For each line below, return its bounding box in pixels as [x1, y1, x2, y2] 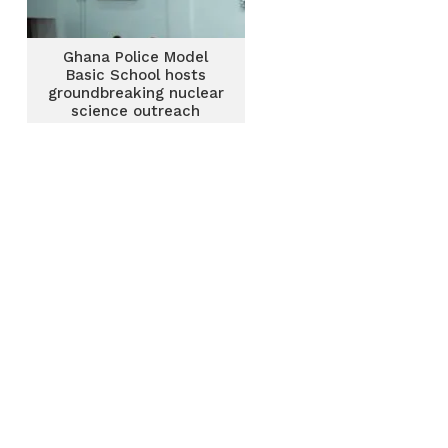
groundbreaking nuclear [47, 84, 224, 102]
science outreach [71, 102, 201, 120]
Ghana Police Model [63, 48, 209, 66]
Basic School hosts [65, 66, 206, 84]
